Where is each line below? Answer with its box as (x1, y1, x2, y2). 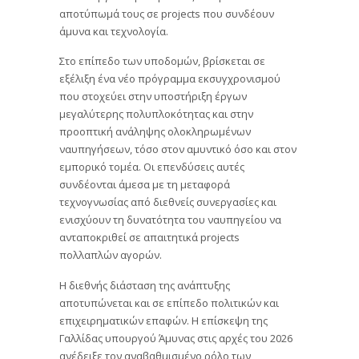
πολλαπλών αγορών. (59, 247, 162, 262)
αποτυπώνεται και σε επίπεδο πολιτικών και (59, 294, 279, 309)
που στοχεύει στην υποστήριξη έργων (59, 88, 247, 103)
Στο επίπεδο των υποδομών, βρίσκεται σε (59, 53, 265, 68)
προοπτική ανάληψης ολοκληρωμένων (59, 123, 251, 139)
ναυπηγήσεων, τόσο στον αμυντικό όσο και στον (59, 141, 296, 156)
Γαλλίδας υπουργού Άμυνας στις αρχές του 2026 (59, 329, 292, 345)
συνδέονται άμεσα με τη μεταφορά (59, 176, 230, 192)
